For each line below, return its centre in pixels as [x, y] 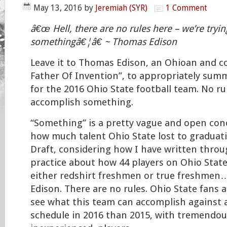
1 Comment [186, 8]
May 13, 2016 [58, 8]
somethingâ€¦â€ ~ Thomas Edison [104, 42]
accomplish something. [82, 102]
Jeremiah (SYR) [121, 8]
